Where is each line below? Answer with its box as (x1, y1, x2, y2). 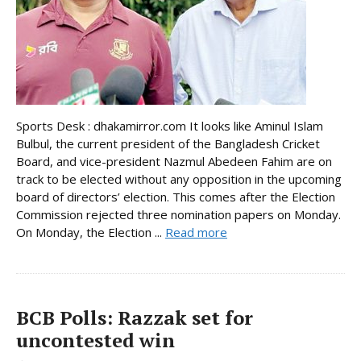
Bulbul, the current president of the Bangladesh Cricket (16, 135, 320, 152)
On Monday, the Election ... (16, 224, 165, 241)
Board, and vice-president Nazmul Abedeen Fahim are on (16, 153, 332, 170)
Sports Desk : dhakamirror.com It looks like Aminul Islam (16, 118, 323, 135)
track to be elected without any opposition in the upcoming (16, 171, 342, 188)
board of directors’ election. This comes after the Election (16, 189, 335, 205)
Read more (165, 224, 227, 241)
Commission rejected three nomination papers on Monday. (16, 206, 341, 223)
